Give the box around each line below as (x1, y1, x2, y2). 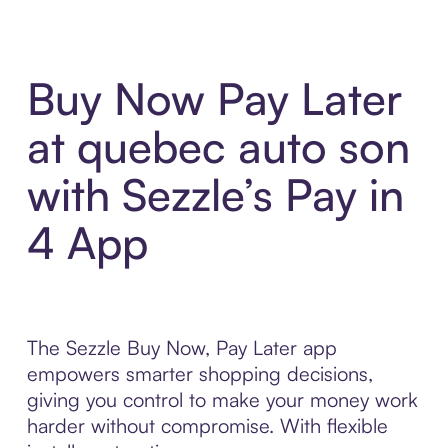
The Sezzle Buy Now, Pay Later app (26, 335, 337, 361)
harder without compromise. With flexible (26, 413, 388, 439)
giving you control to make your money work (26, 387, 418, 413)
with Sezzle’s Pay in (26, 167, 404, 223)
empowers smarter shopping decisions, (26, 361, 373, 387)
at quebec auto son (26, 119, 410, 175)
